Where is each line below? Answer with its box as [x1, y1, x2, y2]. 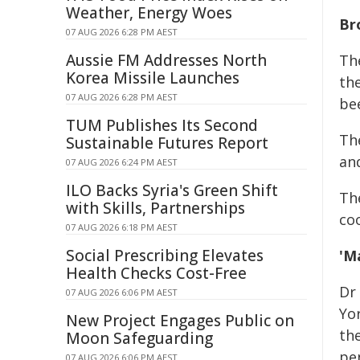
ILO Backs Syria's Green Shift [66, 180, 278, 201]
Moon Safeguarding [66, 328, 213, 349]
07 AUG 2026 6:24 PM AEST [66, 156, 178, 168]
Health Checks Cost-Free [66, 263, 247, 284]
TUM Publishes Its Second [66, 115, 258, 136]
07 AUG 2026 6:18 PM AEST [66, 221, 178, 233]
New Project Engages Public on [66, 310, 294, 331]
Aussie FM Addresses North [66, 50, 267, 71]
